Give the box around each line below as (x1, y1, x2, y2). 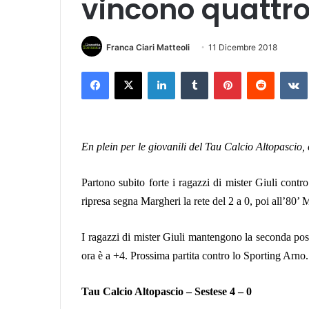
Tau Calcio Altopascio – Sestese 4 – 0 (81, 285, 252, 297)
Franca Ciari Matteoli (106, 41, 190, 52)
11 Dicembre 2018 (208, 41, 277, 52)
